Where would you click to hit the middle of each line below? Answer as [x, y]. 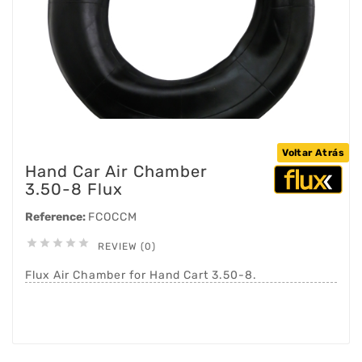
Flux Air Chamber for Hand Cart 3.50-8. [141, 275]
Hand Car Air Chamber [116, 171]
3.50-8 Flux [74, 189]
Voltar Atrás [313, 153]
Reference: [57, 217]
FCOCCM [113, 217]
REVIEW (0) [127, 246]
